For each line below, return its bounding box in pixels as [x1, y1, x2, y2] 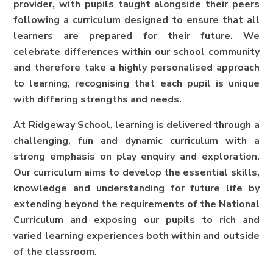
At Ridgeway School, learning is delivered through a [13, 118, 260, 132]
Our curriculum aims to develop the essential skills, [13, 166, 260, 180]
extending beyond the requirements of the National [13, 197, 260, 211]
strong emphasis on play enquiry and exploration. [13, 150, 260, 164]
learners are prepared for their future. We [13, 29, 260, 43]
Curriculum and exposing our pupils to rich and [13, 213, 260, 227]
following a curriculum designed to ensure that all [13, 13, 260, 27]
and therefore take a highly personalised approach [13, 61, 260, 75]
